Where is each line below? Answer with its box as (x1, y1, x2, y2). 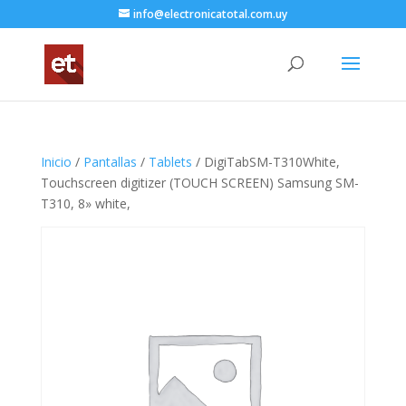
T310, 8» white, (40, 195, 130, 212)
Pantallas (82, 153, 137, 170)
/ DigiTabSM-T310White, (191, 153, 340, 170)
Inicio (40, 153, 72, 170)
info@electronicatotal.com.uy (132, 6, 287, 22)
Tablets (148, 153, 192, 170)
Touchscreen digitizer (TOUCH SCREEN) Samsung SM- (40, 174, 359, 191)
